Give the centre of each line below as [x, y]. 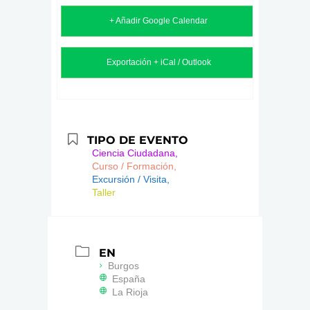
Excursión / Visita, [131, 180]
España [129, 279]
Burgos [124, 265]
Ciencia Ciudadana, [135, 153]
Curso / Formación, [134, 166]
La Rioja [130, 292]
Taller [104, 193]
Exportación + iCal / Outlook [158, 63]
